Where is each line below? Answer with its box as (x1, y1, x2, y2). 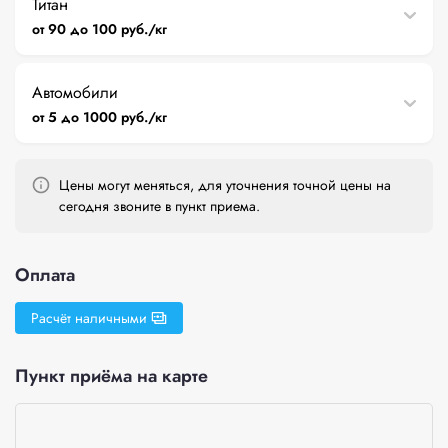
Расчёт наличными (31, 308, 147, 328)
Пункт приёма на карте (15, 363, 208, 389)
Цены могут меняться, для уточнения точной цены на (59, 175, 391, 195)
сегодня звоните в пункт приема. (59, 196, 260, 216)
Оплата (15, 262, 75, 288)
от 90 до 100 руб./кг (32, 19, 168, 39)
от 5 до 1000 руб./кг (32, 107, 168, 127)
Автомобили (32, 81, 118, 104)
